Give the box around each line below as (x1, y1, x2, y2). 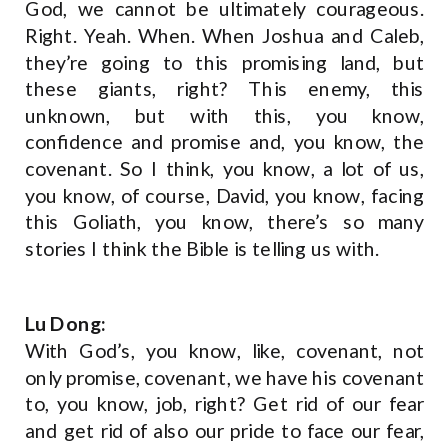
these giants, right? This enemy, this (25, 76, 425, 101)
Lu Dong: (25, 312, 107, 336)
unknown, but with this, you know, (25, 103, 425, 128)
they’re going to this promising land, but (25, 50, 425, 75)
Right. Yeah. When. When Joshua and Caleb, (25, 23, 425, 48)
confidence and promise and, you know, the (25, 130, 425, 154)
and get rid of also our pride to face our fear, (25, 418, 425, 443)
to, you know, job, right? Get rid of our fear (25, 391, 425, 416)
